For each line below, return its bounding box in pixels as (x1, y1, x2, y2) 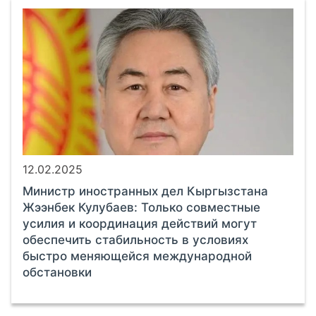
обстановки (23, 265, 92, 279)
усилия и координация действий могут (23, 216, 257, 231)
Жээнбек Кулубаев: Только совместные (23, 200, 260, 214)
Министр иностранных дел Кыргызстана (23, 183, 268, 198)
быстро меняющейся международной (23, 248, 252, 263)
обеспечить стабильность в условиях (23, 232, 248, 247)
